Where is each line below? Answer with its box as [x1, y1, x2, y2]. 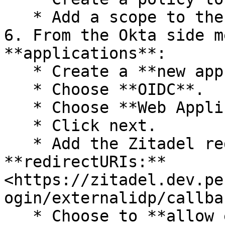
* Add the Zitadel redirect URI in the [4, 135, 33, 153]
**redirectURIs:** [4, 153, 166, 171]
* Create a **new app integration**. [4, 62, 33, 80]
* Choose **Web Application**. [4, 98, 33, 117]
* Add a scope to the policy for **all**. [4, 8, 33, 26]
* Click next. [4, 117, 33, 135]
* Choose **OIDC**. [4, 80, 33, 98]
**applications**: [4, 44, 166, 62]
